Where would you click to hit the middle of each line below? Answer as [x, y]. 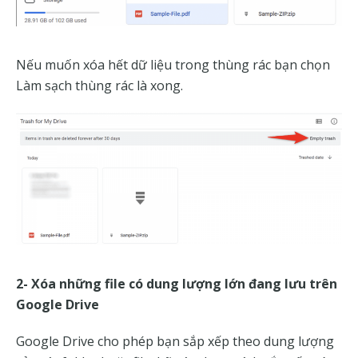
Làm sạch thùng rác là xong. [99, 85]
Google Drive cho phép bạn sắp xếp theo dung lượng [175, 342]
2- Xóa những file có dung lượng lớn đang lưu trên [177, 284]
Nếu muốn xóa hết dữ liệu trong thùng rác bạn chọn [173, 64]
